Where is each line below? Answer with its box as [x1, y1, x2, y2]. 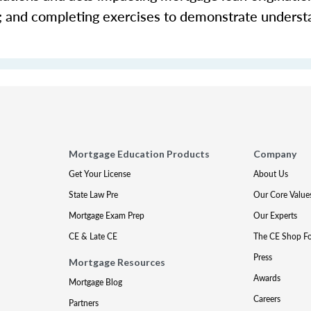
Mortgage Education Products [69, 148, 210, 160]
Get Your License [69, 168, 131, 180]
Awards [253, 272, 280, 284]
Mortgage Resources [69, 256, 166, 268]
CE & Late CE [69, 230, 118, 242]
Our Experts [253, 210, 297, 221]
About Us [253, 168, 288, 180]
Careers [253, 293, 280, 305]
